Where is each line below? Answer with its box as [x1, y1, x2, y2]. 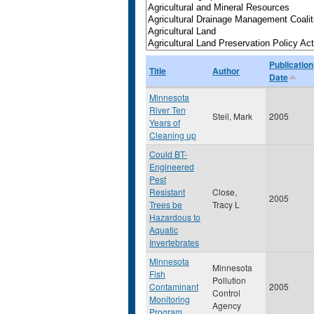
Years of [149, 116, 180, 128]
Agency [212, 299, 241, 311]
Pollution [212, 274, 246, 286]
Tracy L [212, 198, 240, 210]
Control [212, 287, 240, 299]
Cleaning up [149, 129, 196, 141]
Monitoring [149, 293, 190, 305]
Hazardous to [149, 211, 200, 223]
